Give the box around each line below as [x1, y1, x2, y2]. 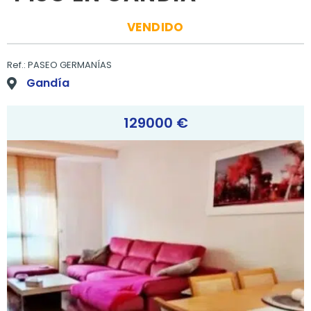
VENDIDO [127, 19, 184, 36]
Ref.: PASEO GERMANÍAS [7, 58, 112, 72]
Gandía [26, 75, 69, 92]
